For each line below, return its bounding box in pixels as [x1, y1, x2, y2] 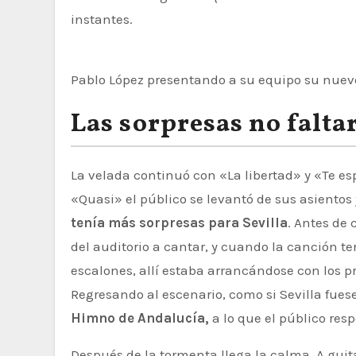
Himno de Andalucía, [71, 310, 209, 326]
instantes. [71, 11, 133, 27]
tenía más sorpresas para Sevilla [71, 215, 288, 230]
